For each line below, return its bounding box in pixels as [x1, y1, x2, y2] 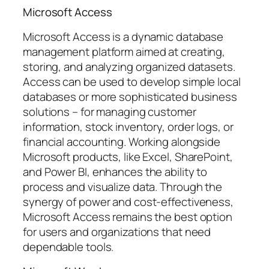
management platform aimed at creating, [23, 43, 226, 59]
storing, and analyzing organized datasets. [23, 58, 235, 74]
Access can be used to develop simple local [23, 73, 241, 89]
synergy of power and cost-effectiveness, [23, 193, 234, 210]
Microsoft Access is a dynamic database [23, 28, 224, 44]
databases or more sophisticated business [23, 88, 237, 104]
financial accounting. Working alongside [23, 133, 221, 150]
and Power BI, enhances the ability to [23, 163, 208, 180]
